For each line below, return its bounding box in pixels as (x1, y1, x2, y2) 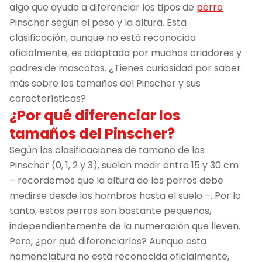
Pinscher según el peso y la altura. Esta (9, 15, 187, 29)
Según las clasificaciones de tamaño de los (9, 143, 205, 157)
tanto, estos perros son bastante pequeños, (9, 204, 211, 218)
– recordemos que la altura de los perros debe (9, 173, 223, 187)
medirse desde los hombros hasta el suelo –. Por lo (9, 188, 241, 202)
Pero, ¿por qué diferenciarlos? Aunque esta (9, 234, 206, 248)
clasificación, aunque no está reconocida (9, 30, 196, 44)
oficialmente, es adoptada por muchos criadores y (9, 46, 242, 60)
